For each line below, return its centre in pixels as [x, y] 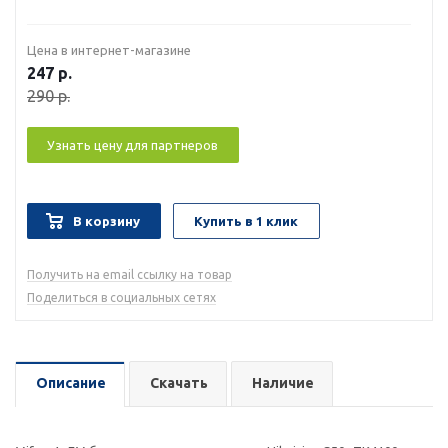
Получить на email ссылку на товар [129, 274]
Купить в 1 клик [246, 221]
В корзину [106, 221]
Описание [71, 383]
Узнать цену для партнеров [132, 145]
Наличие [283, 383]
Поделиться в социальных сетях [121, 297]
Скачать [179, 383]
